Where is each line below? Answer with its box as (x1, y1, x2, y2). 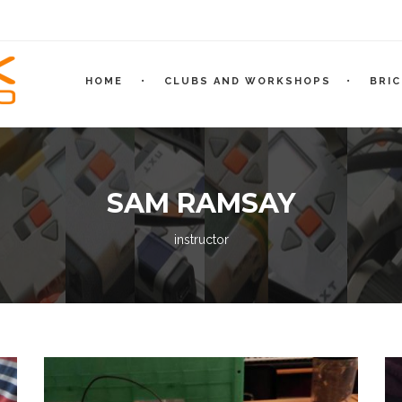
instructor (173, 232, 229, 247)
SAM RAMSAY (107, 187, 295, 220)
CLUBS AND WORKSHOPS (164, 75, 331, 87)
